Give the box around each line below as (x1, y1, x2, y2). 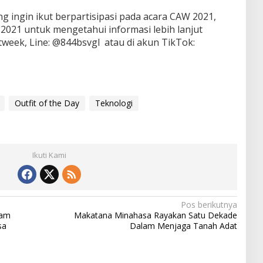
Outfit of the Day (14, 97, 79, 109)
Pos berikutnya (180, 198, 237, 210)
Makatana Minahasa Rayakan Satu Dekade (73, 209, 237, 221)
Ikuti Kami (32, 149, 66, 160)
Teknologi (95, 97, 133, 109)
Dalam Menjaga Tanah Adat (129, 220, 237, 231)
